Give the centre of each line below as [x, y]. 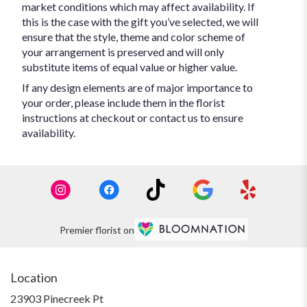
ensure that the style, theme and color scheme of [134, 37]
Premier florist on [97, 230]
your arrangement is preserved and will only [123, 52]
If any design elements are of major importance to [137, 88]
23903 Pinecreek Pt [57, 299]
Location [34, 278]
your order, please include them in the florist [123, 103]
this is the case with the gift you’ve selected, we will [140, 22]
